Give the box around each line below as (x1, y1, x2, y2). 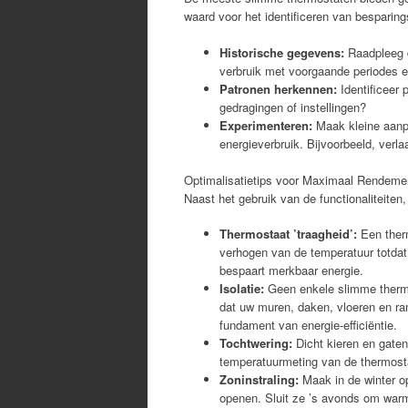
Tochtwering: (219, 334, 292, 352)
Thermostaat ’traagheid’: (219, 225, 357, 242)
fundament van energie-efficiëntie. (219, 316, 397, 333)
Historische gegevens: (219, 43, 344, 61)
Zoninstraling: (219, 371, 299, 388)
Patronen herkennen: (219, 79, 337, 97)
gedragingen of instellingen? (219, 97, 366, 116)
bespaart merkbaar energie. (219, 261, 363, 279)
